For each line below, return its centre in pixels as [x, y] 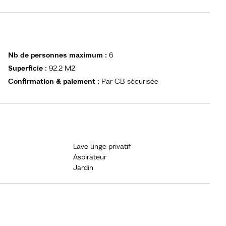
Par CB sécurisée [130, 81]
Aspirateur [90, 157]
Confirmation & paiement [53, 81]
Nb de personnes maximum [56, 55]
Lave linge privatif [102, 146]
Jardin [83, 167]
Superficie [26, 68]
